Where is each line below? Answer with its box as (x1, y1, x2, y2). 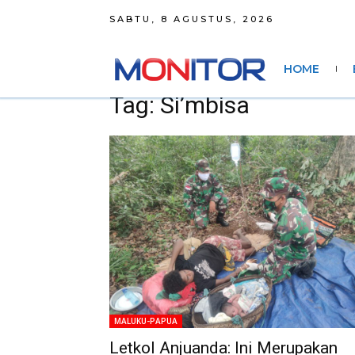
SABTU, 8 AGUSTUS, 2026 (109, 13, 274, 25)
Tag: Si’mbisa (109, 91, 250, 119)
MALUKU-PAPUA (114, 315, 177, 326)
